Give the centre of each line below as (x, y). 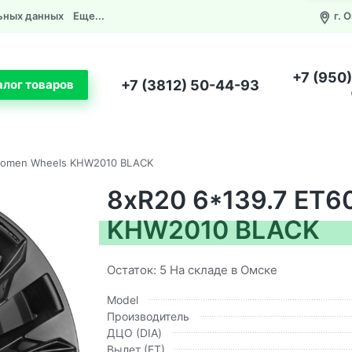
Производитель (148, 316)
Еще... (89, 16)
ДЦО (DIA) (134, 332)
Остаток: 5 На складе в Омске (192, 269)
